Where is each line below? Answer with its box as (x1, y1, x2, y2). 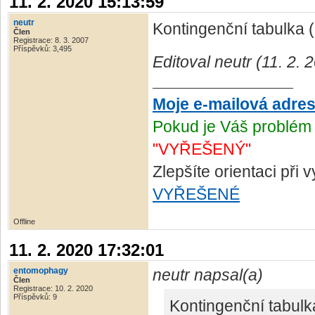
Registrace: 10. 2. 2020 (13, 284, 93, 293)
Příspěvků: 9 (13, 292, 57, 302)
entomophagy (13, 266, 68, 276)
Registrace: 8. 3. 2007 (13, 36, 89, 44)
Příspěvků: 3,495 (13, 44, 72, 53)
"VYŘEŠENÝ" (153, 140, 251, 159)
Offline (13, 217, 35, 226)
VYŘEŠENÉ (153, 185, 240, 204)
